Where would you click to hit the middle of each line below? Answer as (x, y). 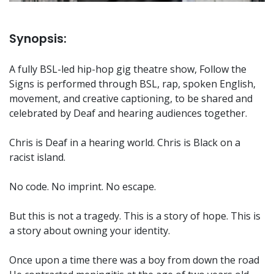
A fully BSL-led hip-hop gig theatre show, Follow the (128, 69)
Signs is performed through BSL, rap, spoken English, (132, 83)
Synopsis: (38, 39)
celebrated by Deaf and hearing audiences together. (128, 113)
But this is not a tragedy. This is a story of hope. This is (135, 216)
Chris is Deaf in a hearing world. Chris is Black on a (125, 142)
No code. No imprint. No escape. (83, 186)
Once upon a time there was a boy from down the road (134, 260)
